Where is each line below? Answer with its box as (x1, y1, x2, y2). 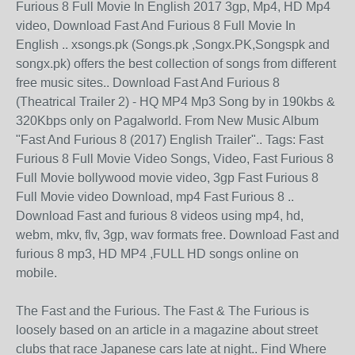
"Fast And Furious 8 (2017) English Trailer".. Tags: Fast (16, 132, 323, 147)
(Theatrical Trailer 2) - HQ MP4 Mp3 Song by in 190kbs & (16, 94, 335, 109)
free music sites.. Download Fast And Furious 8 (16, 75, 280, 90)
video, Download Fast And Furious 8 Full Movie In (16, 18, 296, 32)
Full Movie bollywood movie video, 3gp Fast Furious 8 (16, 170, 319, 185)
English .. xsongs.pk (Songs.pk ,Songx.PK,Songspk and (16, 37, 330, 52)
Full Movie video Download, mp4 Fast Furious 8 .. (16, 189, 294, 204)
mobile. (16, 265, 57, 280)
